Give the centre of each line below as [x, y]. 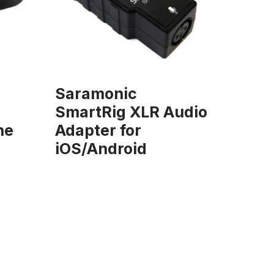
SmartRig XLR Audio [131, 112]
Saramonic [96, 93]
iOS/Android [101, 148]
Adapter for [98, 130]
